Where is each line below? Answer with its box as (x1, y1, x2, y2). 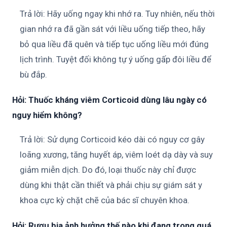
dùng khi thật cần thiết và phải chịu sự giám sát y (20, 180, 202, 190)
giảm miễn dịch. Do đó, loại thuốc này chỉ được (20, 165, 196, 175)
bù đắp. (20, 69, 47, 80)
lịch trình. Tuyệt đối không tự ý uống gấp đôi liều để (20, 54, 211, 64)
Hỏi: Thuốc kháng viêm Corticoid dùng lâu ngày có (12, 95, 207, 105)
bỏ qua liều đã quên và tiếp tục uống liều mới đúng (20, 39, 209, 49)
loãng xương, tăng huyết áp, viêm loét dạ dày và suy (20, 149, 213, 160)
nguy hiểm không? (12, 110, 82, 120)
